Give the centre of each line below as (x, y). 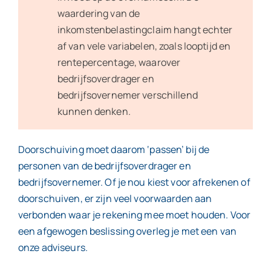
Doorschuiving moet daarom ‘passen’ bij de (114, 149)
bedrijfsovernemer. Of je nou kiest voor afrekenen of (134, 182)
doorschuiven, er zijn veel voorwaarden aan (115, 198)
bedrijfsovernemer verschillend (127, 95)
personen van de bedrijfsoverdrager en (104, 165)
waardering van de (99, 13)
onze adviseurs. (54, 247)
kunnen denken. (95, 111)
